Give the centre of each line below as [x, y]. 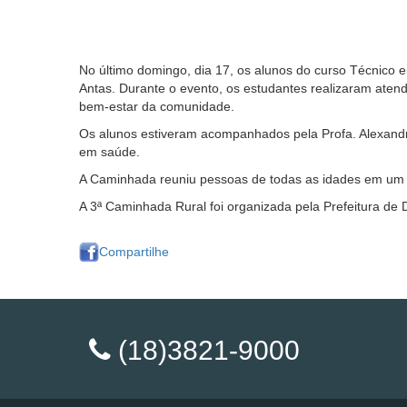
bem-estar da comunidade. [157, 106]
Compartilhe [134, 252]
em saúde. [109, 152]
